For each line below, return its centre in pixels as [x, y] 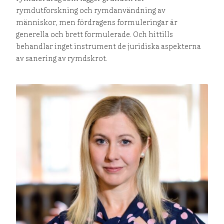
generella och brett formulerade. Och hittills [95, 33]
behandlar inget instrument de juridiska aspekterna [109, 45]
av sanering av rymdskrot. [62, 57]
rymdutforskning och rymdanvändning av [91, 9]
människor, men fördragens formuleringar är [97, 21]
